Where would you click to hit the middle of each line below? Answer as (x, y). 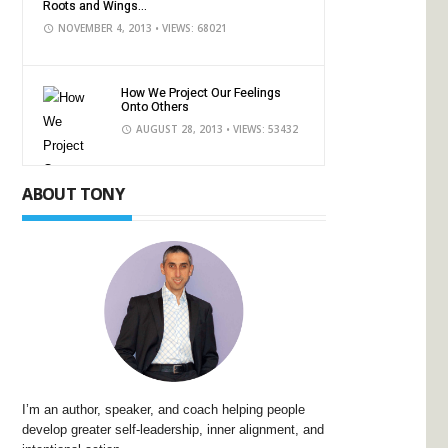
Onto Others (155, 107)
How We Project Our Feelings (201, 93)
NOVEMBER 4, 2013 (105, 28)
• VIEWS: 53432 (262, 129)
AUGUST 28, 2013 (180, 129)
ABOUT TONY (73, 194)
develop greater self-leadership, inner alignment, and (173, 430)
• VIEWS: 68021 (191, 28)
